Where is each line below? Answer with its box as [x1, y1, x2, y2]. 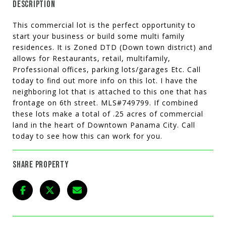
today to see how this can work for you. [13, 131, 162, 141]
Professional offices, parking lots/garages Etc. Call [13, 64, 201, 74]
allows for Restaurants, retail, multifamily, [13, 53, 171, 63]
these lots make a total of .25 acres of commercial [13, 108, 203, 119]
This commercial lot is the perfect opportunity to [13, 20, 196, 30]
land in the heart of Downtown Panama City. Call [13, 120, 195, 130]
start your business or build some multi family [13, 31, 185, 41]
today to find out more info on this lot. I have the [13, 75, 198, 85]
